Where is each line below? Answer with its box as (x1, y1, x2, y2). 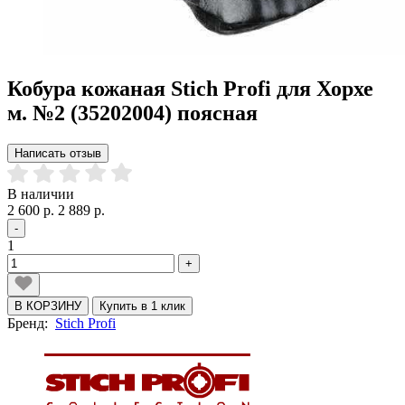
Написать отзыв (14, 146, 101, 160)
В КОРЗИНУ (14, 298, 81, 313)
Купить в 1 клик (99, 298, 185, 313)
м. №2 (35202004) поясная (7, 100, 258, 125)
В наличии (7, 185, 74, 202)
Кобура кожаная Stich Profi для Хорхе (7, 76, 373, 100)
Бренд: (7, 315, 55, 331)
